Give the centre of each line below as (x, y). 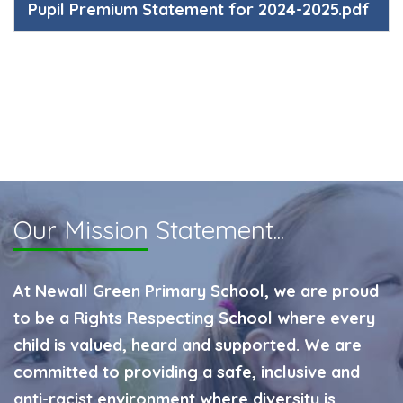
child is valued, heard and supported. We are (188, 345)
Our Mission (81, 230)
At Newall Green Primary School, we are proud (196, 291)
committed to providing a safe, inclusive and (187, 372)
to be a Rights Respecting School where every (194, 318)
